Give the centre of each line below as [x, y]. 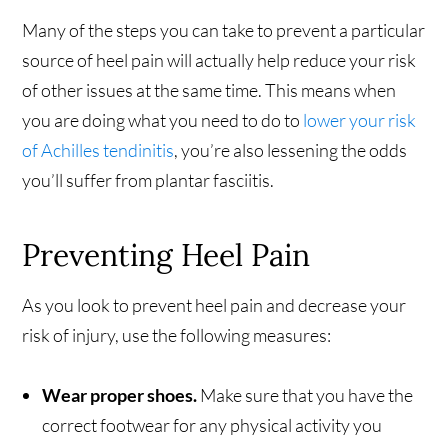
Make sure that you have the [307, 395]
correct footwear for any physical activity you [212, 425]
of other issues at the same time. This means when [209, 90]
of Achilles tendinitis [98, 150]
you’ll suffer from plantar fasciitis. [148, 180]
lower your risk [358, 120]
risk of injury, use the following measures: [177, 335]
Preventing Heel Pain [166, 255]
